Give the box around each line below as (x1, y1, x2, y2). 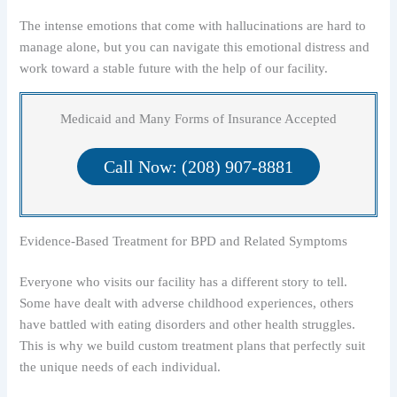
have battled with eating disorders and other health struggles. (19, 317, 356, 332)
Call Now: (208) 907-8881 (104, 157, 293, 177)
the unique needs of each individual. (19, 360, 222, 375)
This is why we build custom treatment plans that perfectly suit (19, 339, 366, 354)
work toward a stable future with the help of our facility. (19, 61, 329, 76)
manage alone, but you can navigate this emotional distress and (19, 40, 370, 55)
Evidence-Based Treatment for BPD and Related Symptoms (19, 234, 348, 249)
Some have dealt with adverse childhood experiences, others (19, 296, 354, 311)
